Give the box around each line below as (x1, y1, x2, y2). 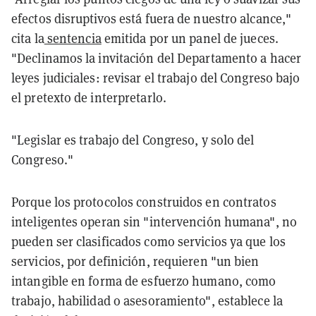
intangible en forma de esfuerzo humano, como (11, 272, 276, 289)
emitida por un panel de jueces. (101, 30, 279, 47)
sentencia (44, 30, 102, 47)
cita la (11, 30, 44, 47)
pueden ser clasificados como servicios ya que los (11, 233, 286, 250)
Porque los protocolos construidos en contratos (11, 193, 276, 210)
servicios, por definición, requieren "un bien (11, 253, 260, 269)
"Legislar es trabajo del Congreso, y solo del (11, 131, 255, 148)
